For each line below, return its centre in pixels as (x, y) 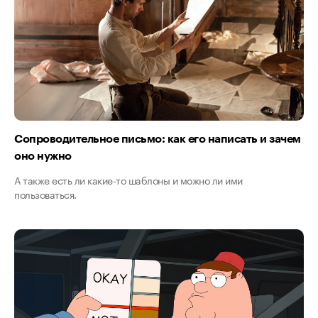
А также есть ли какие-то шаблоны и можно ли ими (128, 179)
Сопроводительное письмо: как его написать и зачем (158, 138)
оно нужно (43, 155)
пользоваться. (45, 193)
